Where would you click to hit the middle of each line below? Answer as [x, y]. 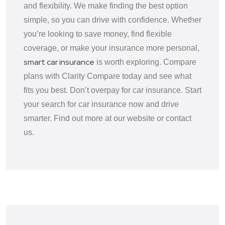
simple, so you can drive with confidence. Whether [113, 20]
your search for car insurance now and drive [101, 104]
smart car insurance [59, 62]
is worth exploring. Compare [145, 62]
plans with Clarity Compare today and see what [107, 76]
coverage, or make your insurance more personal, [111, 48]
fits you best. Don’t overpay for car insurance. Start [113, 90]
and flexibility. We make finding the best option [106, 6]
